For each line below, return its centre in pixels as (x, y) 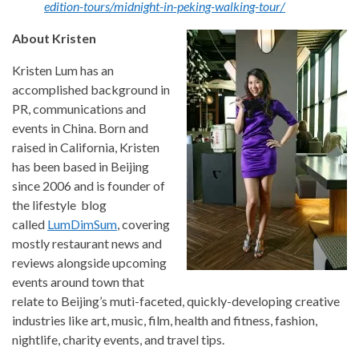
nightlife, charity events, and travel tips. (118, 340)
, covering (143, 224)
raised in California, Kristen (86, 147)
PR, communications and (79, 109)
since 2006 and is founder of (89, 186)
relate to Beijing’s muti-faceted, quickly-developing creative (176, 301)
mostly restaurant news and (87, 244)
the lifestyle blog (59, 205)
